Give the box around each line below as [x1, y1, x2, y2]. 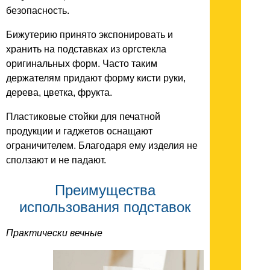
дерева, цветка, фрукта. [6, 87, 112, 98]
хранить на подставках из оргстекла [6, 44, 166, 55]
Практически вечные [6, 228, 102, 239]
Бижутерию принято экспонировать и [6, 30, 173, 40]
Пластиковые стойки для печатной [6, 111, 160, 122]
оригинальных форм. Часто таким [6, 58, 157, 69]
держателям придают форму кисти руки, [6, 73, 186, 84]
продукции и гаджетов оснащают [6, 126, 152, 137]
